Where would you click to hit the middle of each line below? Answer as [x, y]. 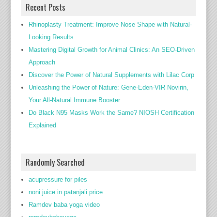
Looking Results [51, 37]
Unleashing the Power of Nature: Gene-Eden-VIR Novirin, [108, 87]
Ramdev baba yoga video [64, 205]
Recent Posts [45, 7]
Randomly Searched [55, 162]
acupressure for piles [58, 179]
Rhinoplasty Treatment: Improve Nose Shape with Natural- [110, 24]
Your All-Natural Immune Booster [74, 100]
